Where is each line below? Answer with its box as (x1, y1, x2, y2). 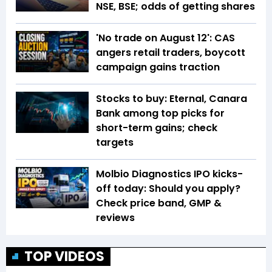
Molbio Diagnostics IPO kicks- (96, 167, 243, 182)
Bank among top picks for (96, 106, 225, 121)
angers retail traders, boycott (96, 46, 245, 60)
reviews (96, 211, 135, 225)
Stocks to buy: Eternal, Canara (96, 92, 247, 106)
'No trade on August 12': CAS (96, 31, 235, 46)
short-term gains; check (96, 121, 217, 135)
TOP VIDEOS (24, 247, 104, 267)
